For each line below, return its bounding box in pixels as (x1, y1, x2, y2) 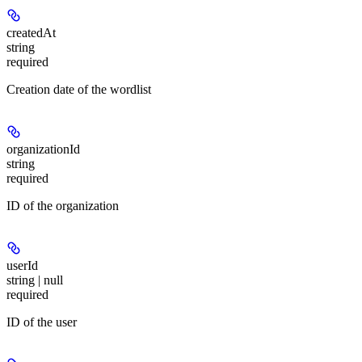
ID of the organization (6, 198, 119, 213)
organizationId (6, 141, 80, 156)
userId (6, 258, 38, 272)
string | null (6, 272, 63, 287)
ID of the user (6, 314, 77, 329)
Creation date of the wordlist (6, 82, 151, 96)
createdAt (6, 25, 56, 40)
